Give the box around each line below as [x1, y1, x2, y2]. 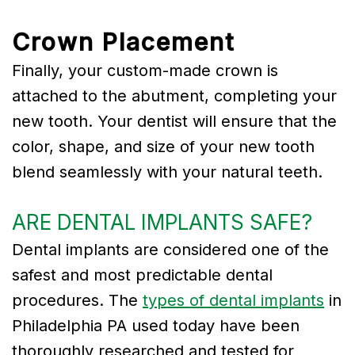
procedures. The [12, 290, 143, 310]
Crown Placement [12, 27, 235, 56]
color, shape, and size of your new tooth [12, 136, 315, 156]
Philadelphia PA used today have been [12, 315, 300, 335]
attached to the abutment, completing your [12, 86, 337, 105]
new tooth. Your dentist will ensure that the [12, 111, 337, 131]
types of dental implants [143, 290, 324, 310]
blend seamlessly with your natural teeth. [12, 162, 323, 181]
